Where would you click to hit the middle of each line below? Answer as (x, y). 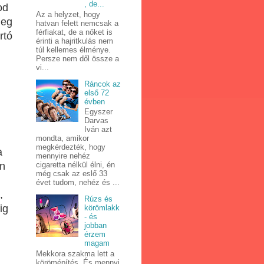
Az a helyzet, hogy (68, 14)
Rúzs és (99, 199)
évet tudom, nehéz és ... (78, 183)
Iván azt (98, 130)
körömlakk (102, 208)
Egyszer (99, 112)
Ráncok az (103, 84)
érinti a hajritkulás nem (75, 41)
